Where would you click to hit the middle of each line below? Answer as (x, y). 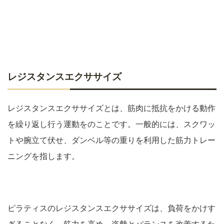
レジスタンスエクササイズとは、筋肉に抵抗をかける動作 (111, 108)
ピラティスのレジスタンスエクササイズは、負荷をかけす (111, 208)
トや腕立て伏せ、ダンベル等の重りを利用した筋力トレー (111, 140)
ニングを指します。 (43, 156)
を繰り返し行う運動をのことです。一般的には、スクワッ (111, 124)
